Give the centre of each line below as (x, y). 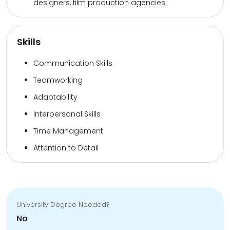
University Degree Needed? (63, 205)
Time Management (68, 131)
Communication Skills (73, 63)
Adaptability (55, 97)
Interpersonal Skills (67, 114)
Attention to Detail (66, 148)
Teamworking (58, 80)
